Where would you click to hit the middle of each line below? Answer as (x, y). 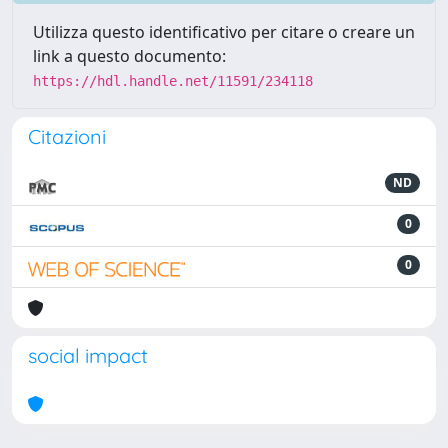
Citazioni (67, 136)
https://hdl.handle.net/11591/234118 (173, 81)
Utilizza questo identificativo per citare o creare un (224, 32)
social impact (88, 355)
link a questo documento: (129, 56)
